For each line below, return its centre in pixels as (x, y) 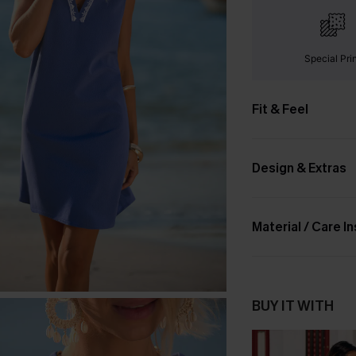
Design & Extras (299, 168)
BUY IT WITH (292, 306)
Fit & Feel (280, 109)
